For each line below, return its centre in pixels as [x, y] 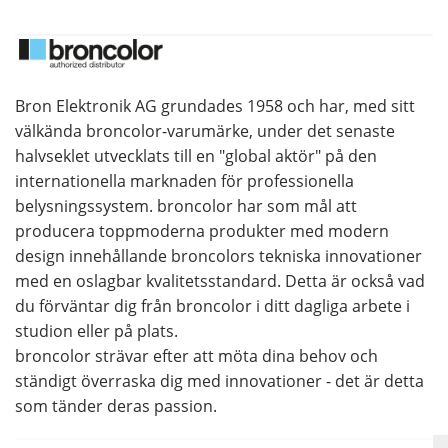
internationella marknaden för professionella [184, 180]
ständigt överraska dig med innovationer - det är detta [219, 380]
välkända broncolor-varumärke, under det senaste [205, 130]
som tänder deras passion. [116, 405]
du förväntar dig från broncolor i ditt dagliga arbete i [212, 305]
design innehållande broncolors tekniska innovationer [218, 255]
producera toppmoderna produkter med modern [202, 230]
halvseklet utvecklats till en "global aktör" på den [196, 155]
